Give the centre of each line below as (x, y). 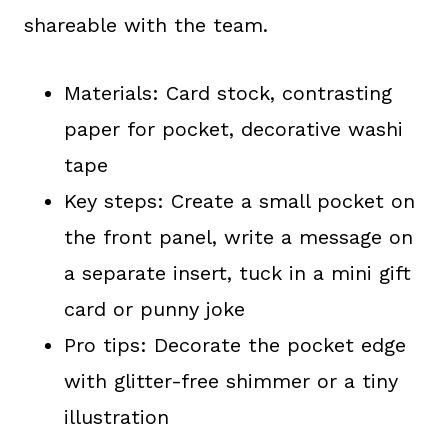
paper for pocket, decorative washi (233, 128)
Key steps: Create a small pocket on (239, 200)
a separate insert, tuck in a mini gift (237, 272)
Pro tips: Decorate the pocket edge (235, 344)
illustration (116, 416)
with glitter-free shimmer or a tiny (231, 380)
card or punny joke (154, 308)
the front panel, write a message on (238, 236)
